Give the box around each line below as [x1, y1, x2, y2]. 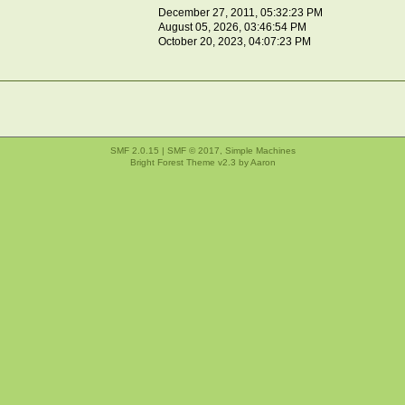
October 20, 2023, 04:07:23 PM [158, 34, 312, 48]
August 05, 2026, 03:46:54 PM [158, 20, 307, 33]
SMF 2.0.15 [109, 145, 159, 155]
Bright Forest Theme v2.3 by [129, 156, 250, 167]
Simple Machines [224, 145, 296, 155]
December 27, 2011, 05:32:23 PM [158, 5, 324, 19]
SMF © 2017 [166, 145, 220, 155]
